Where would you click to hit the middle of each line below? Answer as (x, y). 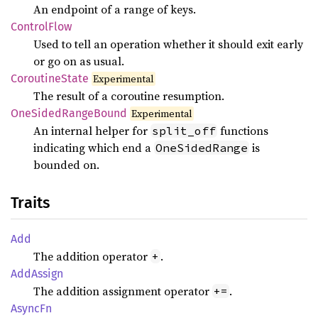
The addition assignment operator (123, 291)
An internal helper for (92, 131)
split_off (184, 131)
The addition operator (92, 256)
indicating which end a (94, 148)
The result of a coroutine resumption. (129, 96)
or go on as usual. (79, 61)
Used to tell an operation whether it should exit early (168, 44)
